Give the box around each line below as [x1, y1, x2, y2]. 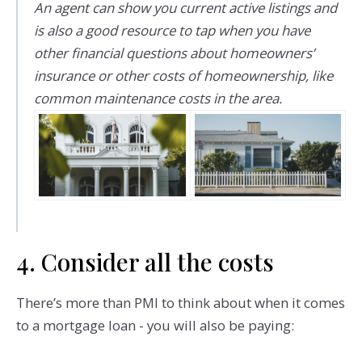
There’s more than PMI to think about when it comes [15, 293, 345, 312]
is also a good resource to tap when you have [33, 20, 310, 40]
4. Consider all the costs [15, 246, 274, 278]
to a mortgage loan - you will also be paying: [15, 315, 297, 335]
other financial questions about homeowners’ [33, 43, 314, 62]
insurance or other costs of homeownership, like [33, 65, 333, 85]
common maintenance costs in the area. [33, 88, 282, 107]
